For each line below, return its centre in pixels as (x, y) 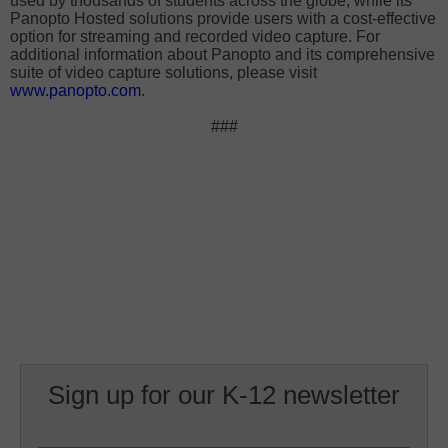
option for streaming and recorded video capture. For (195, 36)
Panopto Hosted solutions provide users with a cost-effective (223, 18)
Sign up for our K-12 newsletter (223, 395)
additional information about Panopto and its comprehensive (222, 54)
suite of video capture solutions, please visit (163, 72)
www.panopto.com (75, 90)
